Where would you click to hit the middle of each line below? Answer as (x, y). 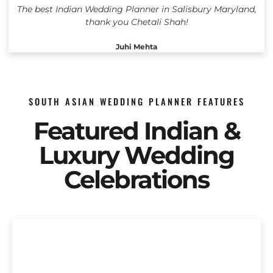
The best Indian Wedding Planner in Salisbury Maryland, (136, 9)
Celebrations (136, 180)
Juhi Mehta (136, 47)
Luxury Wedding (136, 155)
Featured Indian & (136, 131)
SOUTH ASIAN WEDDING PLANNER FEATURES (136, 102)
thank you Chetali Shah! (136, 22)
